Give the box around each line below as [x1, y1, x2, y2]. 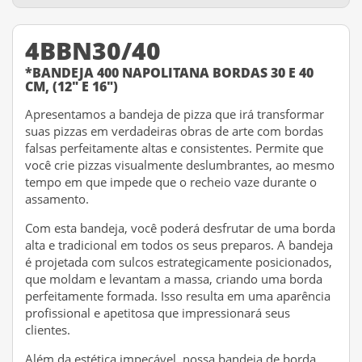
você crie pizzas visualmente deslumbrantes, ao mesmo [25, 157, 335, 173]
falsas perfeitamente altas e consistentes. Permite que [25, 140, 323, 156]
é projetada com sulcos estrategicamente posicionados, [25, 254, 332, 270]
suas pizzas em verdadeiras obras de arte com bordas [25, 123, 323, 139]
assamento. [25, 191, 89, 207]
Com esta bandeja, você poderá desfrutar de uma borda [25, 220, 335, 236]
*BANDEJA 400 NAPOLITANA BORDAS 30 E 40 [25, 64, 314, 82]
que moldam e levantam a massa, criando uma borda [25, 271, 322, 287]
